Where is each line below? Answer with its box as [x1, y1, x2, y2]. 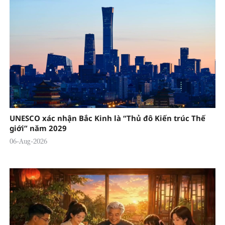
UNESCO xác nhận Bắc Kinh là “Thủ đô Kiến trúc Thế [9, 113, 205, 123]
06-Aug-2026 [9, 137, 47, 145]
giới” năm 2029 [9, 123, 67, 133]
